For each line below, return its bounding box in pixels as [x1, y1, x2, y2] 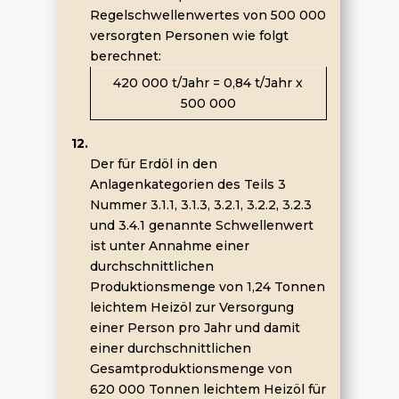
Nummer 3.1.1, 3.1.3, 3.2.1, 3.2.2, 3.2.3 [89, 197, 312, 213]
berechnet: [89, 48, 161, 64]
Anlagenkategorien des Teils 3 [89, 176, 286, 192]
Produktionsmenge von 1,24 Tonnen [89, 279, 325, 295]
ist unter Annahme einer [89, 238, 249, 254]
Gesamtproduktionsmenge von [89, 361, 292, 377]
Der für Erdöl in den [89, 156, 217, 172]
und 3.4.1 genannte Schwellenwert [89, 217, 313, 233]
